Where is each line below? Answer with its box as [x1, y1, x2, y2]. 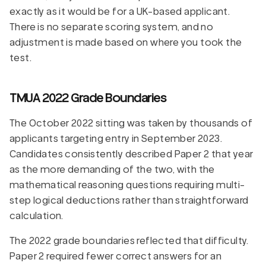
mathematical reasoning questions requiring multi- [9, 179, 245, 191]
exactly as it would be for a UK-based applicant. [9, 5, 230, 17]
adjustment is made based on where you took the [9, 36, 242, 48]
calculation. [9, 210, 64, 221]
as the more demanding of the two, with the [9, 163, 215, 175]
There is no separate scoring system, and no [9, 21, 214, 33]
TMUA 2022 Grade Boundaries [9, 90, 166, 105]
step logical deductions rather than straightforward [9, 194, 249, 206]
